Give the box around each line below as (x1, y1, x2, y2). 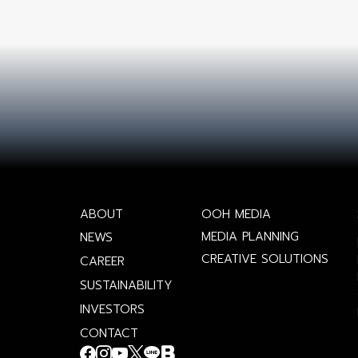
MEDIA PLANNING (201, 228, 299, 246)
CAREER (80, 253, 125, 271)
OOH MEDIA (201, 205, 271, 224)
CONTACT (80, 324, 138, 343)
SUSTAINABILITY (80, 276, 173, 295)
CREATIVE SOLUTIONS (201, 250, 328, 268)
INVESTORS (80, 300, 145, 319)
